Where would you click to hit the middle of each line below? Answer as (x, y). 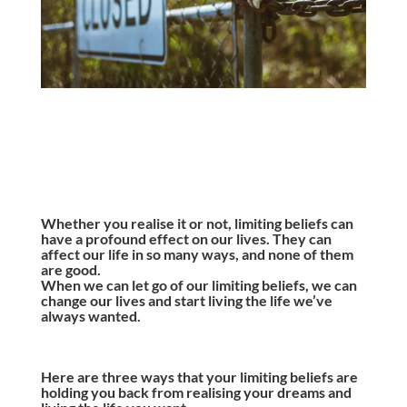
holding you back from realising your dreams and (196, 392)
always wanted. (90, 316)
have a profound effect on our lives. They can (186, 238)
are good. (70, 269)
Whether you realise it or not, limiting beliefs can (197, 223)
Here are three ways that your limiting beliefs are (199, 377)
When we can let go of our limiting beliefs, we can (199, 285)
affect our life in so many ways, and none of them (197, 254)
